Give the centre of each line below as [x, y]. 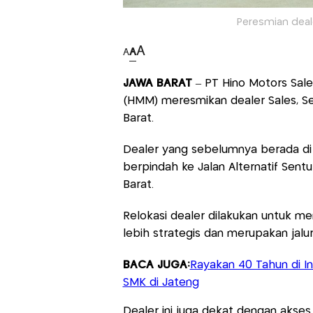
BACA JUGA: [156, 265]
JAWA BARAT [159, 84]
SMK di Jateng [161, 283]
